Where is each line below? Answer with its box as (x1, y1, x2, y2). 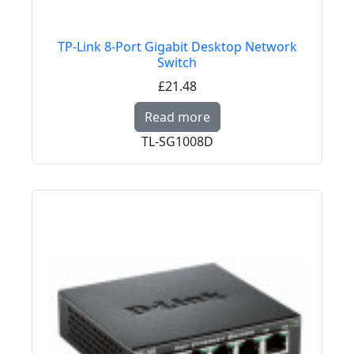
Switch (157, 54, 197, 72)
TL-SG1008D (141, 133, 213, 151)
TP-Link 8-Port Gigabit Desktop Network (57, 38, 297, 56)
